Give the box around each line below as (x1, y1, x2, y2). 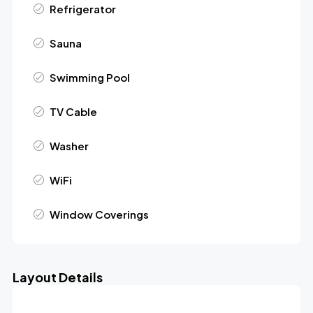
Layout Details (12, 268, 103, 285)
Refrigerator (49, 1, 116, 15)
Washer (49, 138, 89, 152)
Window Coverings (49, 207, 149, 221)
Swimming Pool (49, 70, 130, 84)
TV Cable (49, 104, 97, 118)
